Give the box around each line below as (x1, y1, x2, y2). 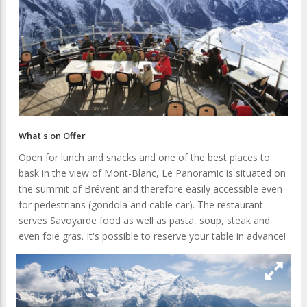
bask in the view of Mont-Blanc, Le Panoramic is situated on (19, 167, 286, 180)
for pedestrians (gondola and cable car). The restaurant (19, 198, 263, 212)
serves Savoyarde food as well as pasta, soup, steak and (19, 214, 270, 228)
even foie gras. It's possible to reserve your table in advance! (19, 230, 286, 243)
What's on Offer (19, 128, 85, 145)
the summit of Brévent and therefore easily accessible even (19, 182, 282, 196)
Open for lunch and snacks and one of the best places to (19, 151, 270, 164)
